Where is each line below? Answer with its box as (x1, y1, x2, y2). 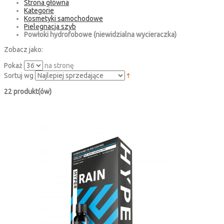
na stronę (43, 61, 74, 69)
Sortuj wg (4, 71, 33, 79)
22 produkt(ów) (4, 87, 51, 95)
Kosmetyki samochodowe (24, 14, 103, 22)
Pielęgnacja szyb (24, 22, 76, 30)
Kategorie (24, 6, 54, 14)
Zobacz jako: (4, 45, 43, 53)
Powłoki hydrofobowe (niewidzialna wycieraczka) (24, 30, 176, 38)
